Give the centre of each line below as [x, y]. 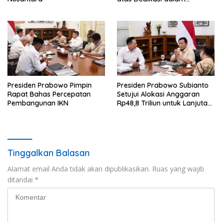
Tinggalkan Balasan [49, 153]
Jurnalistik [134, 17]
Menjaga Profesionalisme [159, 8]
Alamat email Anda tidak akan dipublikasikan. [79, 168]
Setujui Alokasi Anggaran [158, 94]
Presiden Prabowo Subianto [163, 85]
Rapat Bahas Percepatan [49, 94]
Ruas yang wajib [178, 168]
